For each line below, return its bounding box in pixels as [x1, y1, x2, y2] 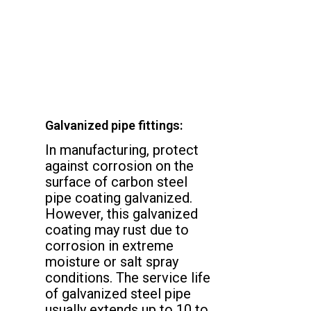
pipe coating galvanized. [45, 189, 192, 206]
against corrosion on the [45, 157, 194, 174]
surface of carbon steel [45, 173, 187, 190]
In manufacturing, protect [45, 141, 199, 158]
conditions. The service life [45, 269, 210, 286]
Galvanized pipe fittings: [45, 117, 183, 133]
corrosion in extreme [45, 237, 174, 254]
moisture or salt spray [45, 253, 178, 270]
